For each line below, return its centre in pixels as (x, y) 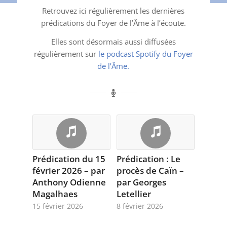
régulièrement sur (66, 53)
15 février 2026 (58, 206)
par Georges (142, 182)
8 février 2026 (140, 206)
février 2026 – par (68, 171)
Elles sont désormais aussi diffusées (113, 41)
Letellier (134, 194)
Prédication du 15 (69, 159)
